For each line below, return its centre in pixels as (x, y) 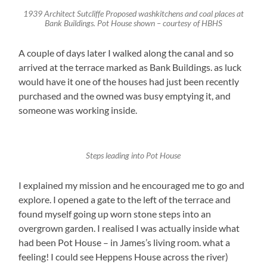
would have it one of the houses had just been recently (129, 82)
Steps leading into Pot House (133, 156)
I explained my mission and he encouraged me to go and (132, 185)
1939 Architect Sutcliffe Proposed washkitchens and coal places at (133, 14)
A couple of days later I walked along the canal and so (126, 53)
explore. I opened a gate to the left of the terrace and (125, 200)
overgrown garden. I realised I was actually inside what (129, 228)
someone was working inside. (78, 110)
